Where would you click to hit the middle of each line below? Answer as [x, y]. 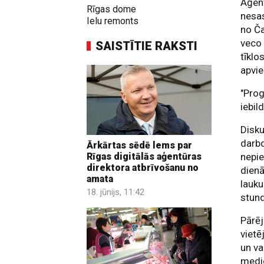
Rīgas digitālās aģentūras [144, 157]
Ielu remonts [113, 21]
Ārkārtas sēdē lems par [139, 146]
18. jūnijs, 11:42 [115, 192]
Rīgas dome [111, 9]
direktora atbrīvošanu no [143, 168]
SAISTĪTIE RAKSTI [146, 46]
